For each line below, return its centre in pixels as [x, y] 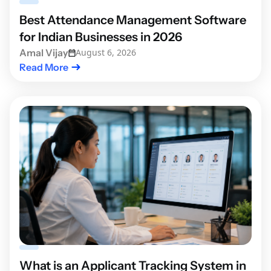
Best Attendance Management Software [133, 20]
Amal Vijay [44, 53]
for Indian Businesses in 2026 [101, 37]
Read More [44, 67]
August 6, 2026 [106, 53]
